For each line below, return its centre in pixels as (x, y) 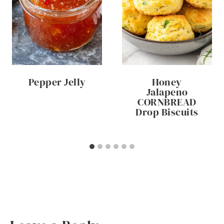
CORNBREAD (167, 102)
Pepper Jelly (57, 82)
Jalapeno (167, 92)
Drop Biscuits (167, 112)
